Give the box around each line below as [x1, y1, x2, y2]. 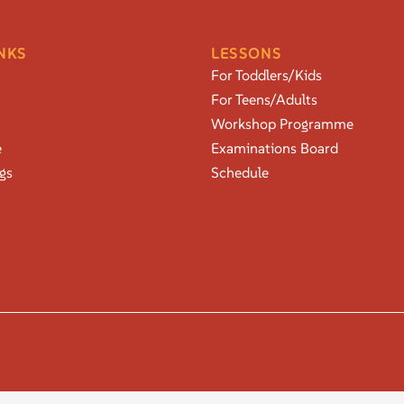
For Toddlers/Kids [211, 65, 322, 84]
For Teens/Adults [211, 89, 317, 108]
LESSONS [211, 43, 282, 62]
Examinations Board [211, 138, 338, 157]
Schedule [211, 162, 269, 181]
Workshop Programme [211, 114, 353, 133]
